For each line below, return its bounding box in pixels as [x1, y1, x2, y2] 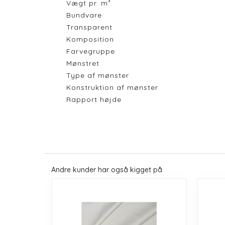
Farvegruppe [66, 46, 115, 56]
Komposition [66, 34, 114, 44]
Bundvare [66, 10, 102, 20]
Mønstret [66, 58, 99, 68]
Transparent [66, 22, 113, 32]
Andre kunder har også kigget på [51, 165, 162, 174]
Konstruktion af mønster [66, 82, 158, 92]
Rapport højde [66, 94, 122, 104]
